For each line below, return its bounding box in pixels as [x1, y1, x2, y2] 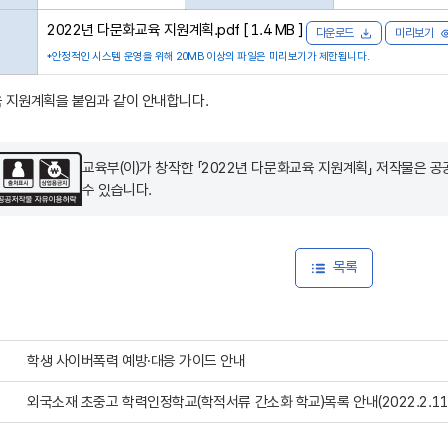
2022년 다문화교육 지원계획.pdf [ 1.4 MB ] [47, 21, 306, 39]
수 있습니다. [82, 181, 152, 199]
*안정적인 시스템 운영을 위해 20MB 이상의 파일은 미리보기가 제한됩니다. [47, 50, 370, 64]
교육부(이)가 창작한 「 [82, 159, 202, 177]
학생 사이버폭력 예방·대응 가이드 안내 [27, 351, 246, 370]
